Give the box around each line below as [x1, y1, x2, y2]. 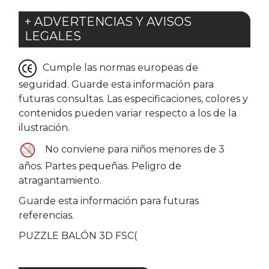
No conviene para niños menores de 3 [43, 144, 225, 156]
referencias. [19, 210, 74, 221]
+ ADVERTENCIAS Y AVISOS [25, 14, 192, 29]
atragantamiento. [19, 175, 101, 186]
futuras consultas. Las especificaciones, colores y [19, 93, 248, 104]
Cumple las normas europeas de [43, 62, 198, 74]
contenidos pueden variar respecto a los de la [19, 107, 237, 119]
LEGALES [25, 29, 81, 43]
